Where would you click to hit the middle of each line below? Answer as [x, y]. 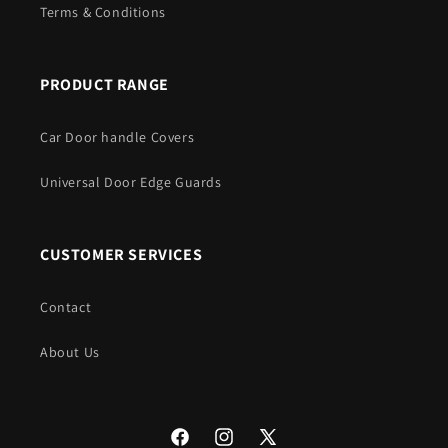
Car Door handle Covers [117, 137]
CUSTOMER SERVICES [121, 254]
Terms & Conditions [103, 12]
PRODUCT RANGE [104, 84]
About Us [70, 352]
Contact [66, 307]
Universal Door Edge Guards [131, 182]
